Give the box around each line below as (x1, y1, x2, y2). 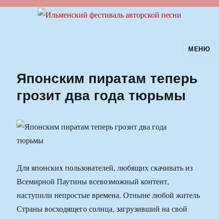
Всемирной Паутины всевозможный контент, (17, 176, 170, 187)
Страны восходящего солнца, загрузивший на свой (17, 203, 188, 214)
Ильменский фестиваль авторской (3, 47, 200, 64)
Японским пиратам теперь (17, 67, 198, 88)
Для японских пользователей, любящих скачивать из (17, 162, 193, 173)
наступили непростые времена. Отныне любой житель (17, 190, 200, 200)
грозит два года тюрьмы (17, 85, 186, 105)
